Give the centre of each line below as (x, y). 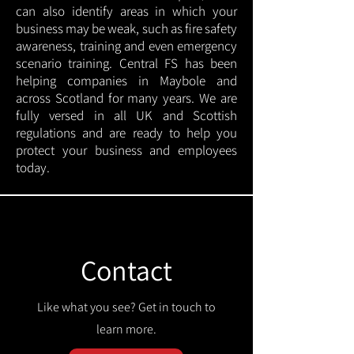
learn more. (126, 329)
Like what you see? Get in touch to (126, 307)
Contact (126, 270)
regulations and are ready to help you (126, 133)
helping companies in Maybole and (126, 81)
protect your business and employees (126, 150)
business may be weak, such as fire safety (126, 28)
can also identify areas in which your (126, 11)
